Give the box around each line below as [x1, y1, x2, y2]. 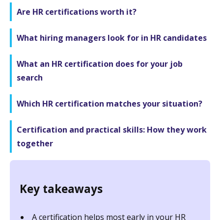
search [17, 72, 43, 83]
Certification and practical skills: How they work [17, 124, 207, 135]
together [17, 137, 53, 149]
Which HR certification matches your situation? [17, 98, 202, 109]
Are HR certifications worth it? [17, 6, 137, 17]
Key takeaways [20, 181, 103, 197]
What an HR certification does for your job [17, 58, 183, 69]
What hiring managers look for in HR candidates [17, 32, 207, 43]
